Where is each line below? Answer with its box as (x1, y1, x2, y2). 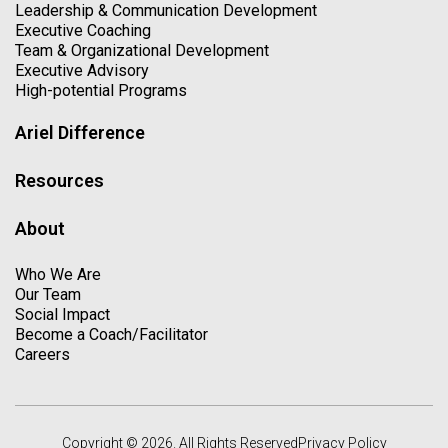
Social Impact (15, 304, 110, 324)
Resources (15, 169, 104, 191)
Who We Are (15, 264, 101, 284)
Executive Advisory (15, 60, 149, 80)
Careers (15, 344, 70, 364)
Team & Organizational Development (15, 40, 269, 60)
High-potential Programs (15, 80, 187, 100)
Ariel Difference (15, 121, 145, 143)
